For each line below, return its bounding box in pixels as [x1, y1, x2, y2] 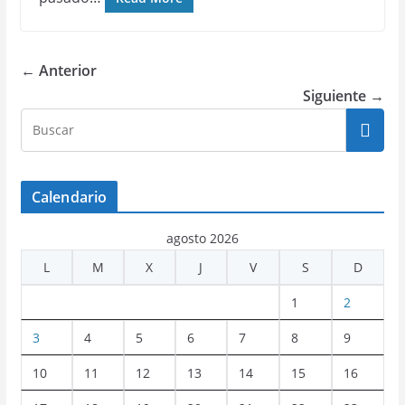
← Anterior [20, 61, 97, 80]
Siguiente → [303, 86, 385, 106]
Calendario [31, 187, 108, 207]
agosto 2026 [165, 230, 239, 247]
